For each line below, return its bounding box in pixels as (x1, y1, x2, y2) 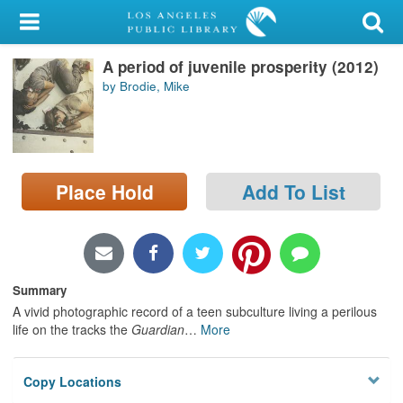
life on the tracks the (13, 319, 131, 338)
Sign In (43, 101, 86, 121)
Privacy (12, 255, 62, 275)
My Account (12, 13, 90, 32)
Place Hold (55, 177, 154, 205)
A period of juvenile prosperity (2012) (103, 55, 379, 77)
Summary (13, 281, 67, 299)
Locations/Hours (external (12, 192, 182, 211)
